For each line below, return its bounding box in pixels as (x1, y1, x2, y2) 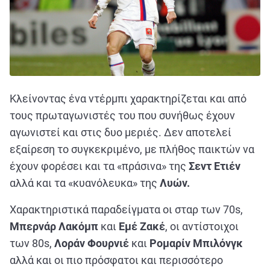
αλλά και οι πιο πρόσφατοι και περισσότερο (10, 254, 223, 267)
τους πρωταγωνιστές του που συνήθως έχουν (10, 109, 235, 122)
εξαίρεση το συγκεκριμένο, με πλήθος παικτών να (10, 143, 254, 156)
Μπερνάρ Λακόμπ (10, 220, 98, 233)
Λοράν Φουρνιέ (54, 237, 129, 250)
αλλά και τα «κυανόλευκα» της (10, 177, 160, 190)
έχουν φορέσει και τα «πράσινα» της (10, 160, 189, 173)
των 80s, (10, 237, 54, 250)
